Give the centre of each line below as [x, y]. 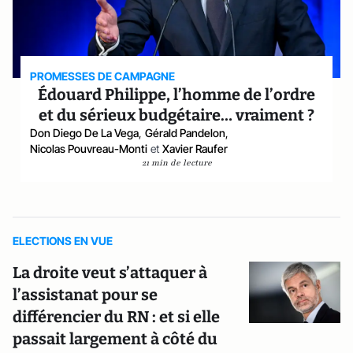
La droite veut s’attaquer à [110, 273]
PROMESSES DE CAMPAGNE [103, 76]
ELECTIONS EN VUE [63, 241]
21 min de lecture [176, 163]
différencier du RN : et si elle [116, 317]
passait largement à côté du [115, 339]
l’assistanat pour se [85, 295]
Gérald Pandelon [186, 133]
